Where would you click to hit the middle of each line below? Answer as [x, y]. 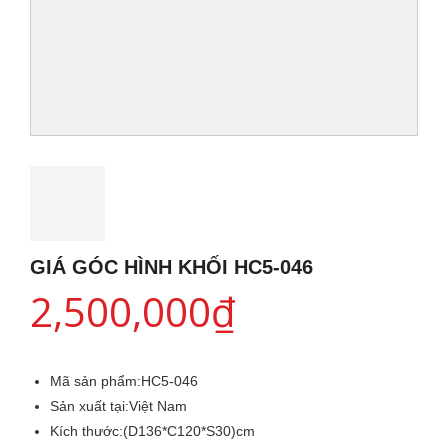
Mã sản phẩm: [95, 381]
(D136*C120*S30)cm [189, 431]
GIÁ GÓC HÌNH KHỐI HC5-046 [171, 266]
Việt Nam [158, 406]
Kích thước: [86, 431]
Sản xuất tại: [89, 406]
